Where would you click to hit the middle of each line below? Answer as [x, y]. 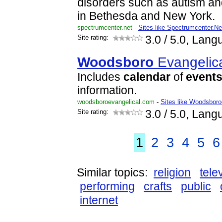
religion [172, 172]
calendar [147, 77]
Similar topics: [115, 172]
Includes [100, 77]
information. [107, 90]
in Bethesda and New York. [146, 16]
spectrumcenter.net [105, 28]
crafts [158, 186]
